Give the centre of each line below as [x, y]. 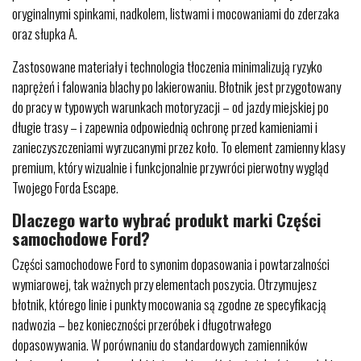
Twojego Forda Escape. [65, 187]
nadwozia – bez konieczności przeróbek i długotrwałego [142, 324]
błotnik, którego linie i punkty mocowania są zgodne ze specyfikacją [169, 304]
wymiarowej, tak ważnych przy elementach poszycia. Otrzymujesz [164, 284]
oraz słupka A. [45, 33]
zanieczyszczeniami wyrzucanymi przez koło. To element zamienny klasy [178, 147]
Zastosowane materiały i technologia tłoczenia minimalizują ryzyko [167, 66]
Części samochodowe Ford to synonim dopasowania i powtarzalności [171, 263]
